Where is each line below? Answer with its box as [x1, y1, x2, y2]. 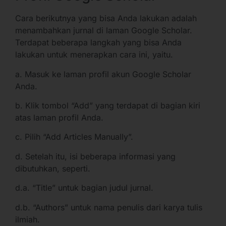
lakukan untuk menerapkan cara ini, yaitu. [15, 49, 173, 60]
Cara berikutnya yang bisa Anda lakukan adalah [15, 13, 197, 24]
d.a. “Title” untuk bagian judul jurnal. [15, 183, 153, 193]
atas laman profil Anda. [15, 112, 103, 123]
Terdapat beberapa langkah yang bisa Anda [15, 37, 182, 48]
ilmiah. [15, 214, 40, 224]
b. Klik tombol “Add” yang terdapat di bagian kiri [15, 100, 200, 111]
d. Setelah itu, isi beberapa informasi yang [15, 151, 176, 161]
